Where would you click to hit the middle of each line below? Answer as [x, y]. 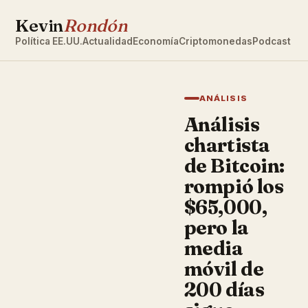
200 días [224, 289]
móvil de [224, 269]
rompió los [234, 186]
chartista [227, 145]
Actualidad [108, 41]
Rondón [96, 25]
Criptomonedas [216, 41]
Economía [156, 41]
